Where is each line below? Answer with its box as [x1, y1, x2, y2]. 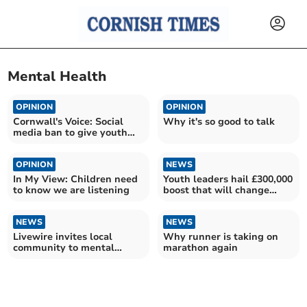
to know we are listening [13, 183, 130, 197]
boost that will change [163, 183, 269, 197]
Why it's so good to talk [163, 114, 275, 128]
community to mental [13, 241, 115, 254]
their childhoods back [13, 136, 115, 150]
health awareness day [13, 251, 117, 265]
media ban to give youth [13, 125, 128, 139]
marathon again [163, 241, 238, 254]
